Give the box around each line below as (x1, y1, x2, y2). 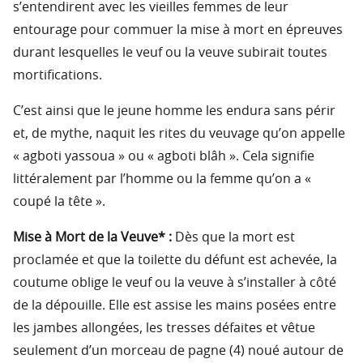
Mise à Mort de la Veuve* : (13, 231, 172, 245)
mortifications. (13, 69, 102, 83)
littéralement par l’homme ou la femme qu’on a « (13, 173, 311, 186)
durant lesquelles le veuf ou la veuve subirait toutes (13, 46, 327, 60)
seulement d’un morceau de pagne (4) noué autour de (13, 344, 344, 358)
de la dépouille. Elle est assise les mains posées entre (13, 299, 336, 313)
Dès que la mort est (172, 231, 295, 245)
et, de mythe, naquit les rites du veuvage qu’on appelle (13, 127, 345, 141)
